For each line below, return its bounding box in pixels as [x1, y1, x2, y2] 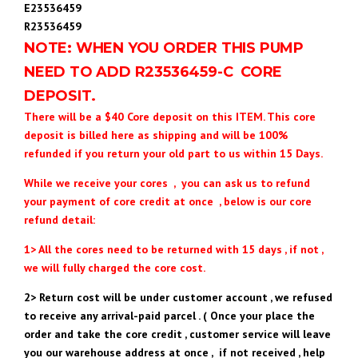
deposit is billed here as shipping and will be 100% [24, 127, 288, 142]
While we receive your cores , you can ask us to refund [24, 175, 310, 190]
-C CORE [217, 62, 283, 81]
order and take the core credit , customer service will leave [24, 326, 331, 341]
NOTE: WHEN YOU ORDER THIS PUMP [24, 38, 304, 57]
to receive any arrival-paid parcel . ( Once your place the [24, 308, 315, 323]
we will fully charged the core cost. [24, 260, 205, 275]
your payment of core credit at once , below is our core [24, 193, 312, 209]
